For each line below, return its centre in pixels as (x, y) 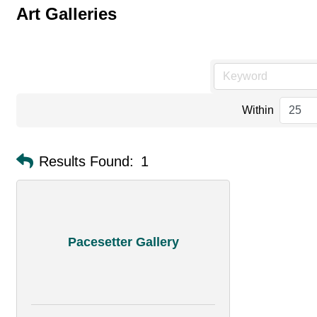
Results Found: (86, 161)
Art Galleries (67, 13)
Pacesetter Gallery (123, 242)
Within (258, 110)
